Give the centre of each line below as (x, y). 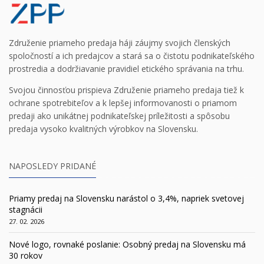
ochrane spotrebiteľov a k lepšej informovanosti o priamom (123, 103)
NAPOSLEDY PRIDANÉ (52, 166)
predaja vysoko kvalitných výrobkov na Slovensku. (103, 128)
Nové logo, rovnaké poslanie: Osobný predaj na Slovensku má (127, 244)
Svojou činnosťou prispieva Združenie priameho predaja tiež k (126, 90)
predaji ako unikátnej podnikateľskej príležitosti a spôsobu (119, 115)
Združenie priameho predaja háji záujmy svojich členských (120, 42)
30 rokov (26, 255)
